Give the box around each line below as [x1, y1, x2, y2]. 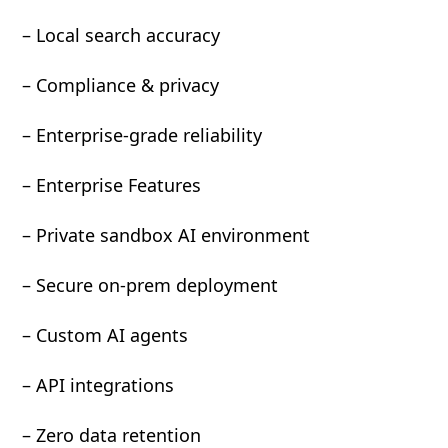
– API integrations [22, 373, 175, 398]
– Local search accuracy [22, 23, 221, 48]
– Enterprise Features [22, 173, 202, 198]
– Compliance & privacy [22, 73, 220, 98]
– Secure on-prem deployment [22, 273, 279, 298]
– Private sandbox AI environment [22, 223, 311, 248]
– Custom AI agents [22, 323, 189, 348]
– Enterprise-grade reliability [22, 123, 263, 148]
